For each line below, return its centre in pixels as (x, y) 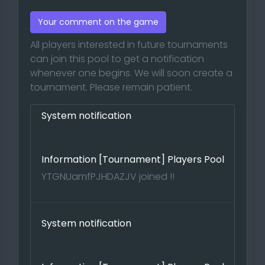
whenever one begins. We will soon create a (131, 73)
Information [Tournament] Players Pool (133, 159)
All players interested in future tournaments (129, 45)
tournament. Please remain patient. (111, 87)
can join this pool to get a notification (117, 59)
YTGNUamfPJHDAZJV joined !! (108, 177)
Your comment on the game (98, 22)
